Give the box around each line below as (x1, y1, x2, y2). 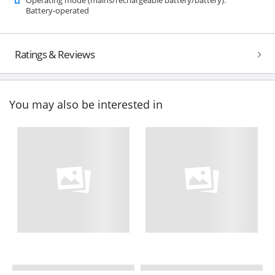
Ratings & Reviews (14, 47, 95, 61)
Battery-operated (25, 4, 89, 16)
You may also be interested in (9, 97, 163, 112)
